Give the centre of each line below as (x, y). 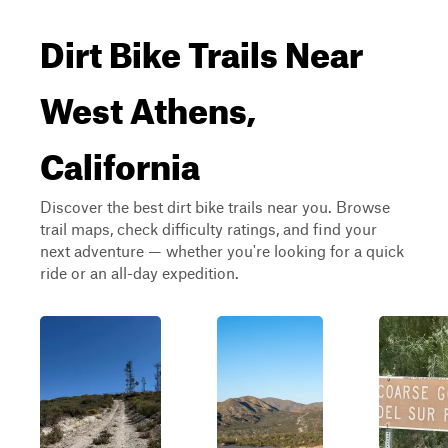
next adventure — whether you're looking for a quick (222, 250)
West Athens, (148, 104)
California (120, 160)
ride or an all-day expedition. (139, 272)
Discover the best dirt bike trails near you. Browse (215, 206)
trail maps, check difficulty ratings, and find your (208, 228)
